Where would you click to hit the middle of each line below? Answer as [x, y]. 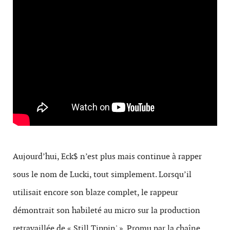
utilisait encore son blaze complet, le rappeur [95, 192]
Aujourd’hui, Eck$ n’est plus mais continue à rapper [107, 156]
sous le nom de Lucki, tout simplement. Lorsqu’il [102, 174]
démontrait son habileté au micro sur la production [107, 210]
